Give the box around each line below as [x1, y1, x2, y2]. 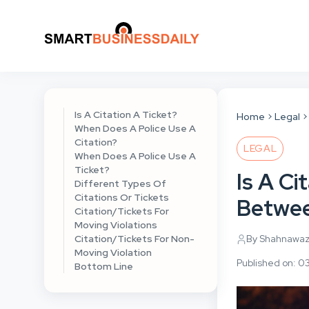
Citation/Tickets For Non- [74, 232, 195, 245]
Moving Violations [74, 219, 159, 231]
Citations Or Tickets [74, 191, 169, 203]
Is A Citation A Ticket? [74, 108, 179, 121]
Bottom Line [74, 260, 133, 272]
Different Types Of [74, 177, 166, 190]
